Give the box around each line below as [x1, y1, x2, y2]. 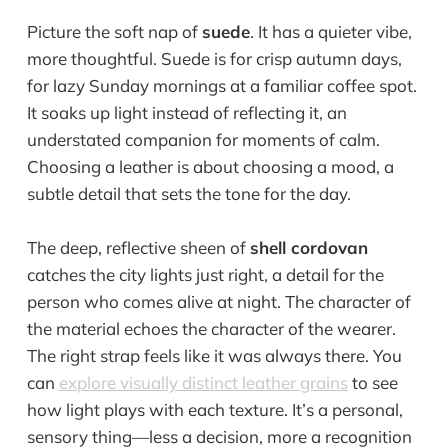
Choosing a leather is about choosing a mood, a [26, 155, 394, 177]
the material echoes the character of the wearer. [26, 317, 396, 339]
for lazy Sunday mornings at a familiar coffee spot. [26, 74, 417, 96]
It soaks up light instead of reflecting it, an [26, 101, 347, 123]
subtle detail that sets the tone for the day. [26, 182, 351, 204]
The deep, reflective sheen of [26, 236, 250, 258]
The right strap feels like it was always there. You [26, 344, 402, 366]
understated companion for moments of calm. [26, 128, 380, 150]
